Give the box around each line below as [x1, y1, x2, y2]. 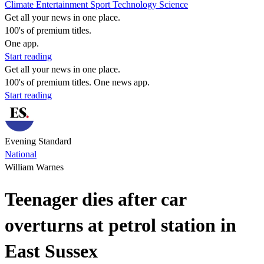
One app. [5, 38, 39, 48]
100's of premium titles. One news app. [5, 77, 150, 87]
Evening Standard [5, 136, 71, 146]
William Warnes [5, 162, 64, 172]
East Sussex [5, 240, 98, 262]
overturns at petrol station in [5, 214, 236, 236]
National [5, 149, 37, 159]
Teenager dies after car [5, 189, 186, 210]
